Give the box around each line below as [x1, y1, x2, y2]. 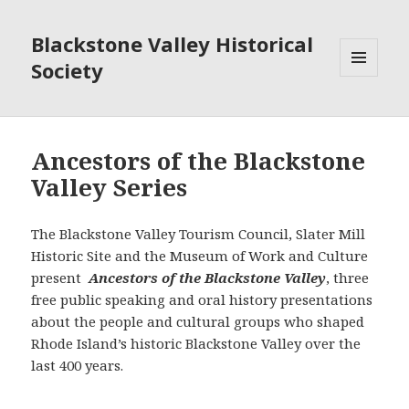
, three [326, 268, 370, 288]
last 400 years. [31, 356, 124, 375]
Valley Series [31, 171, 188, 204]
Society [31, 57, 104, 85]
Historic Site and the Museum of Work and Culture [31, 246, 369, 266]
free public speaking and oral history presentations [31, 290, 373, 309]
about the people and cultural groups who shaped [31, 312, 365, 331]
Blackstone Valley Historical [31, 30, 314, 58]
